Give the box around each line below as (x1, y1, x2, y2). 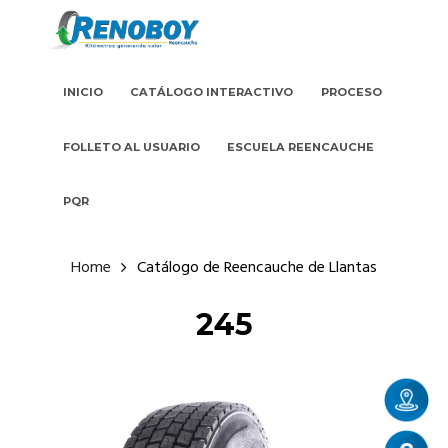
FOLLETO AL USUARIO (62, 139, 200, 154)
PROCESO (321, 85, 383, 100)
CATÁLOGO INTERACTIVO (130, 85, 294, 100)
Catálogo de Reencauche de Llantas (136, 255, 377, 282)
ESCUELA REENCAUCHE (227, 139, 375, 154)
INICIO (62, 85, 103, 100)
